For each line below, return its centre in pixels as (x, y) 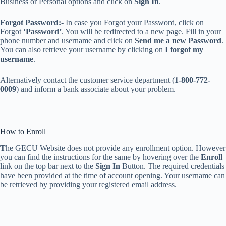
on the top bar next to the (55, 166)
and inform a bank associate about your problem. (98, 89)
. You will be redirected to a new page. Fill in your (141, 31)
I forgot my (184, 49)
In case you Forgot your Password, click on (135, 22)
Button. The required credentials (172, 166)
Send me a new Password (178, 40)
